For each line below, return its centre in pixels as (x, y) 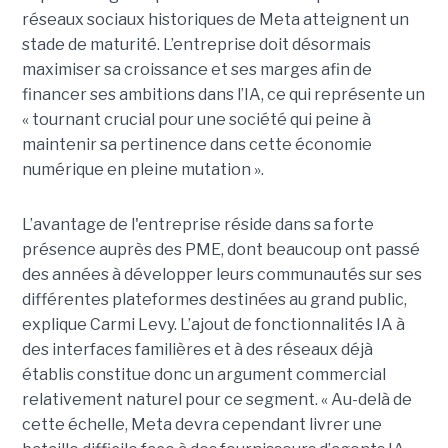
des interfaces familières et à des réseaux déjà (197, 349)
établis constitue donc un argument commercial (203, 374)
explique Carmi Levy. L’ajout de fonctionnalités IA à (213, 324)
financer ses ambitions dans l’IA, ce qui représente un (223, 94)
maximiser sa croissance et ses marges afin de (196, 69)
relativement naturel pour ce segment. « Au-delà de (216, 399)
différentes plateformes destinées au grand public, (214, 299)
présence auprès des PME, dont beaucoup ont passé (220, 249)
